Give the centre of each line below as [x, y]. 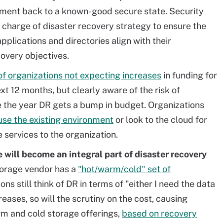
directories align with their [118, 41]
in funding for [189, 75]
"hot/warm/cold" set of [124, 169]
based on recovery [159, 213]
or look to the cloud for [160, 120]
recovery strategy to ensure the [142, 26]
